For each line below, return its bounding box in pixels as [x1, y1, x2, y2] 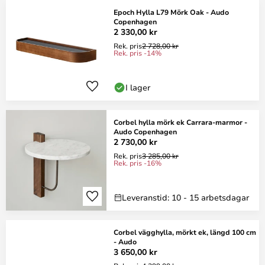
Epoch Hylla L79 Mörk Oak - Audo [114, 7, 229, 17]
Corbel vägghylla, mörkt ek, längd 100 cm [114, 227, 256, 237]
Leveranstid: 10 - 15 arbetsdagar [122, 192, 249, 203]
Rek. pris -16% [114, 158, 161, 167]
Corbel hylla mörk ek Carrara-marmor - [114, 117, 247, 127]
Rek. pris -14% [114, 48, 161, 57]
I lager [125, 82, 150, 93]
